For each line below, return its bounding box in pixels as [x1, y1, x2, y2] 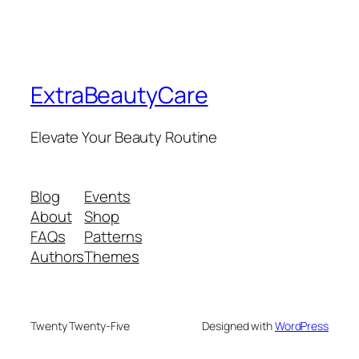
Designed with [202, 317, 275, 333]
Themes [84, 245, 139, 267]
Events [84, 185, 131, 207]
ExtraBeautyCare [30, 79, 208, 111]
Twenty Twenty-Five [30, 317, 131, 333]
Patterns [84, 225, 143, 247]
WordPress [274, 317, 329, 333]
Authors [30, 245, 85, 267]
